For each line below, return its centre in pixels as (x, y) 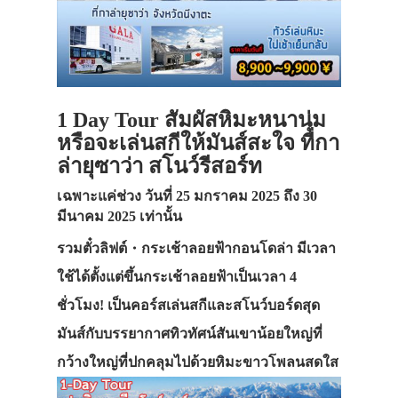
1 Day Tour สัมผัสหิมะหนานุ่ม (191, 120)
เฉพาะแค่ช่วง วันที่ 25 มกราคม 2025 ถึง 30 (187, 196)
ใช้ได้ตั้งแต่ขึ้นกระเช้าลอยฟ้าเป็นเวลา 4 (177, 277)
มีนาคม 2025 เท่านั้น (119, 217)
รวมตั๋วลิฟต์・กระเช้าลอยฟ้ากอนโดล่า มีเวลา (196, 248)
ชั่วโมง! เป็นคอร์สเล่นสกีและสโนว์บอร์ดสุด (188, 305)
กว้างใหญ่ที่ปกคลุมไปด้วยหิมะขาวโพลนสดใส (198, 362)
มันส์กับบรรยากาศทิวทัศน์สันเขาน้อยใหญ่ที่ (190, 334)
